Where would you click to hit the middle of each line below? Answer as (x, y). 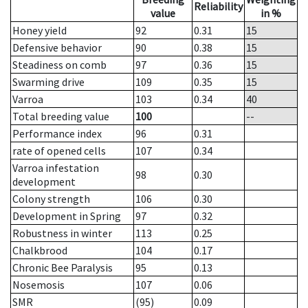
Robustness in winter (62, 233)
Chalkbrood (40, 251)
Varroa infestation (56, 168)
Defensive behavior (57, 48)
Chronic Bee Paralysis (63, 268)
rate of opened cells (59, 151)
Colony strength (51, 199)
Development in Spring (67, 216)
